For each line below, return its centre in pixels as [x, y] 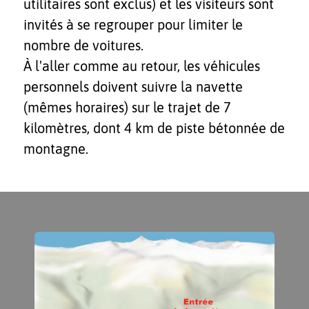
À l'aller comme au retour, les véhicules [142, 66]
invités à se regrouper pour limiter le [133, 24]
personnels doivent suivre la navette [133, 86]
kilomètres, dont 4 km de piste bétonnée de [154, 128]
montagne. [56, 148]
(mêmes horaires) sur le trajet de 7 [127, 107]
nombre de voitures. [83, 45]
